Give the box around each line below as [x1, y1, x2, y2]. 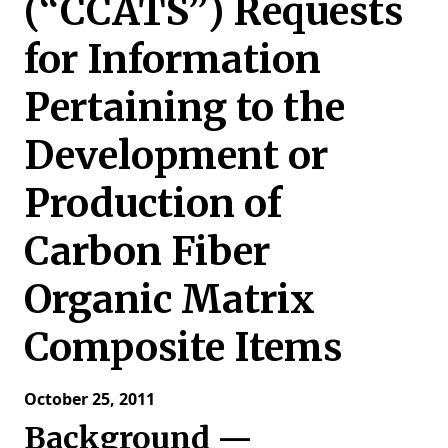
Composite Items [24, 323, 342, 371]
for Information [24, 35, 321, 83]
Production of [24, 179, 282, 227]
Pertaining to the [24, 83, 345, 131]
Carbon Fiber [24, 227, 270, 275]
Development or [24, 131, 328, 179]
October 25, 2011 [24, 388, 155, 410]
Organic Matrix [24, 275, 315, 323]
